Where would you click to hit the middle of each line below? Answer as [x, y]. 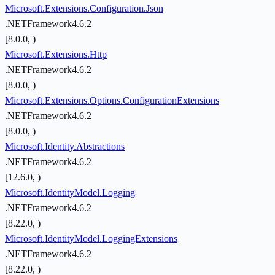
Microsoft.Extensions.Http [56, 55]
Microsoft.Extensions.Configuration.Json [84, 9]
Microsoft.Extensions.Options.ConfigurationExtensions [112, 101]
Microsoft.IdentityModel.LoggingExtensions [91, 239]
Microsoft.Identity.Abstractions [65, 147]
